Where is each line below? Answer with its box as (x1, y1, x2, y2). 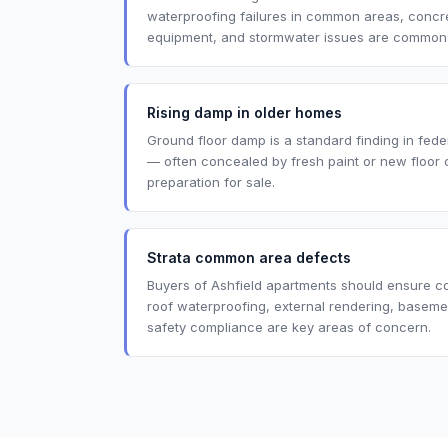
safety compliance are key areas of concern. (147, 319, 431, 335)
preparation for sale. (147, 174, 275, 190)
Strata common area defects (147, 249, 351, 266)
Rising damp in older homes (147, 104, 342, 121)
